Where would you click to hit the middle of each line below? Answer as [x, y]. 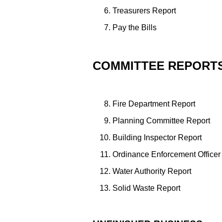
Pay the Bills [135, 27]
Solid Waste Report [146, 188]
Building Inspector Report [157, 137]
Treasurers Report [144, 10]
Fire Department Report [154, 104]
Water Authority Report [152, 171]
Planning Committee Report [161, 120]
